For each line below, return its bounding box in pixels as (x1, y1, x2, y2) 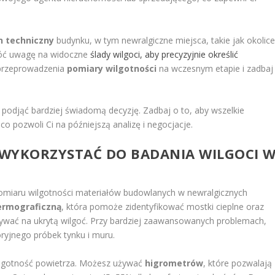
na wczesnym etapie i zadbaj (157, 62, 274, 74)
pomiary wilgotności (67, 62, 157, 74)
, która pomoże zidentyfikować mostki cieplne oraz (61, 201, 265, 213)
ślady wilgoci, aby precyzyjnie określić (90, 48, 239, 60)
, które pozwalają (203, 257, 273, 269)
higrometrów (145, 257, 204, 269)
